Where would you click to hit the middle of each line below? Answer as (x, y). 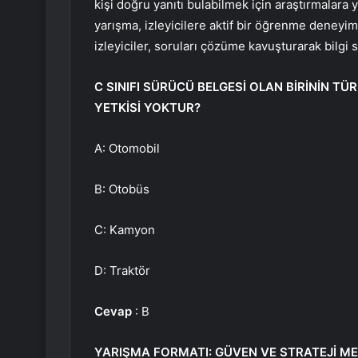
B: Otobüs (122, 189)
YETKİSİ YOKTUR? (147, 108)
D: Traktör (122, 271)
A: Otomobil (127, 149)
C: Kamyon (125, 230)
